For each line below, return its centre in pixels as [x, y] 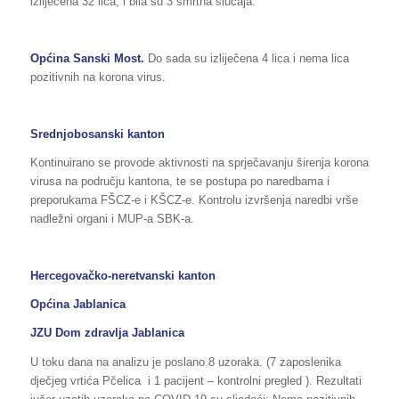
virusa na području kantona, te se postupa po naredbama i [179, 182]
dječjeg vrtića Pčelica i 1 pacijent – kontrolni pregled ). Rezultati [195, 380]
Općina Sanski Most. [89, 59]
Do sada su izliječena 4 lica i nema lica [248, 59]
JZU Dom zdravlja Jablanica [107, 333]
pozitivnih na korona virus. [98, 77]
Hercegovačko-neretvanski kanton [122, 276]
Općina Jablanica [77, 305]
